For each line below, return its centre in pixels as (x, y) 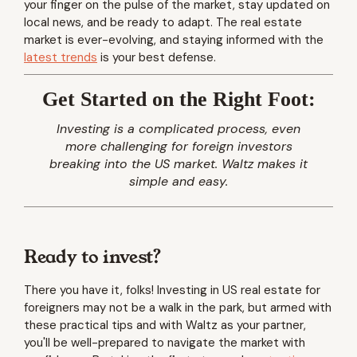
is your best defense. (157, 57)
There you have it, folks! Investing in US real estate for (172, 290)
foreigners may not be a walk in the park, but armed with (178, 308)
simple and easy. (178, 181)
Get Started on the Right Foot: (178, 99)
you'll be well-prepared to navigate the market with (165, 343)
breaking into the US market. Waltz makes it (178, 164)
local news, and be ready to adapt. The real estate (163, 22)
